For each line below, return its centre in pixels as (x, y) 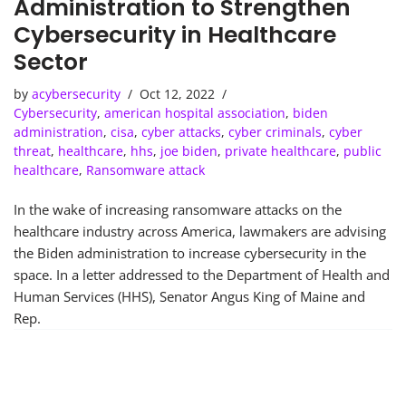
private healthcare (280, 151)
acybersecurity (76, 94)
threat (32, 151)
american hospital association (195, 113)
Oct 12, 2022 (177, 94)
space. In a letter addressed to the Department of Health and (202, 274)
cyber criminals (275, 132)
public (362, 151)
